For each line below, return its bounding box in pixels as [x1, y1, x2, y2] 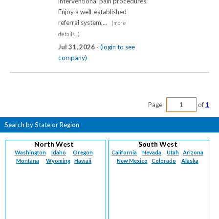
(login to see [100, 43, 135, 51]
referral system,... [58, 18, 111, 26]
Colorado [151, 157, 176, 164]
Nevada [142, 149, 162, 155]
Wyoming [45, 157, 70, 164]
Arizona [183, 149, 204, 155]
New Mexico [116, 157, 148, 164]
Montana [16, 157, 39, 164]
